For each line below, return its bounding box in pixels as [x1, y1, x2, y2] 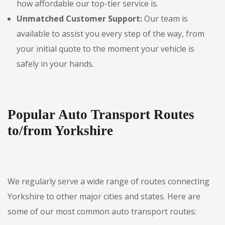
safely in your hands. [17, 58, 94, 69]
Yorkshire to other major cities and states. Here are [8, 191, 200, 202]
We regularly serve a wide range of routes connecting [8, 176, 209, 187]
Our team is [142, 13, 188, 24]
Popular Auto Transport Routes [8, 107, 194, 122]
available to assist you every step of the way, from [17, 28, 204, 39]
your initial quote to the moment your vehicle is [17, 43, 194, 54]
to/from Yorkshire [8, 123, 113, 138]
